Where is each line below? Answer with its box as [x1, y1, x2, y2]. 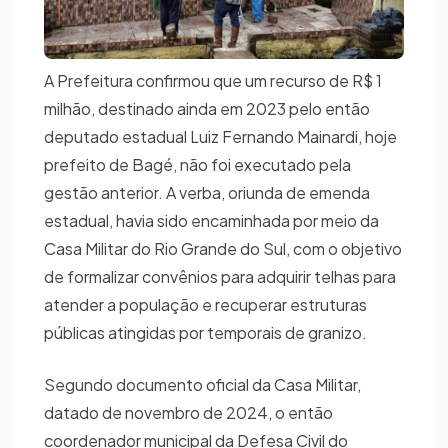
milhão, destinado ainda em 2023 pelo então [44, 97, 370, 119]
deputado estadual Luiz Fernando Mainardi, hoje [44, 125, 397, 147]
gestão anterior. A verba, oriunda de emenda [44, 181, 370, 203]
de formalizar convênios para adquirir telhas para [44, 265, 396, 287]
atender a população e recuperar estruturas [44, 293, 367, 315]
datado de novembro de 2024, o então [44, 401, 333, 423]
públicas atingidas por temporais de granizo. [44, 321, 370, 343]
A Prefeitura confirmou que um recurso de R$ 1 [44, 69, 382, 91]
